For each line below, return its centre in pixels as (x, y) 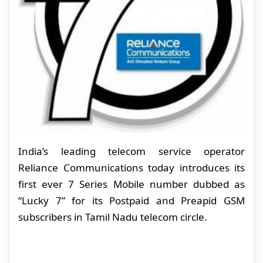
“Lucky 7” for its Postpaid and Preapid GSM (131, 200)
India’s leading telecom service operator (131, 151)
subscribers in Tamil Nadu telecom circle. (113, 217)
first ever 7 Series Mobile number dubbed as (131, 184)
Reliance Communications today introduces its (131, 167)
